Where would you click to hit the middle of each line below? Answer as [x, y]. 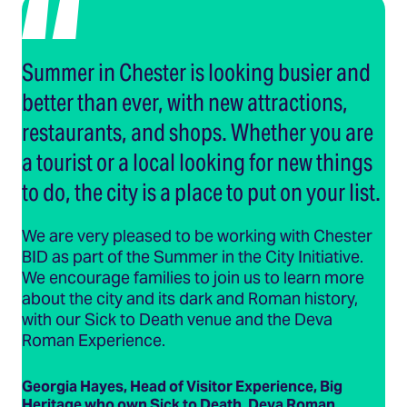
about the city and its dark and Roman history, [190, 298]
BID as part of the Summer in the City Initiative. [193, 256]
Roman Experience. [94, 340]
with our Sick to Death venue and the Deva [177, 319]
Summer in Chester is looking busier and [196, 72]
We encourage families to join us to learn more [193, 277]
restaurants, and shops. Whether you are [198, 132]
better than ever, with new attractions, [185, 102]
